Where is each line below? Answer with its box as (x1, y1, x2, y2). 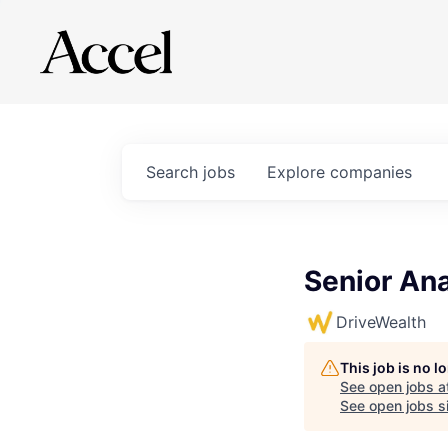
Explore (267, 162, 330, 182)
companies (330, 162, 412, 182)
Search (146, 162, 203, 182)
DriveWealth (336, 312, 426, 332)
